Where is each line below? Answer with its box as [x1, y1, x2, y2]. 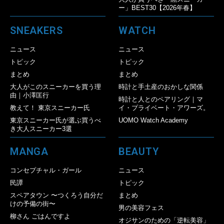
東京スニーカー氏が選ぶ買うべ [10, 116, 101, 124]
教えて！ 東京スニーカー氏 [10, 104, 90, 112]
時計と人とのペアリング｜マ [118, 95, 203, 103]
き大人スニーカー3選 [10, 125, 72, 133]
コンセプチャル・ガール [10, 166, 81, 174]
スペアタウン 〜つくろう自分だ [10, 191, 103, 199]
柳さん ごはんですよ [10, 212, 70, 220]
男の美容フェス [118, 204, 164, 212]
